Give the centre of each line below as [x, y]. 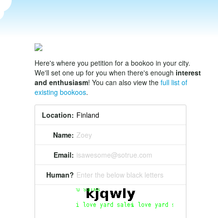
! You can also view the [124, 82]
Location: [58, 115]
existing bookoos [60, 92]
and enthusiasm [61, 82]
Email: [64, 155]
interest [188, 73]
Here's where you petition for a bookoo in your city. [112, 63]
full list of [174, 82]
